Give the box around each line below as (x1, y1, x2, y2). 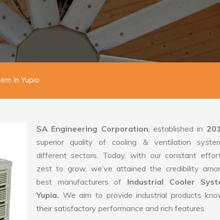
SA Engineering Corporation (36, 124, 148, 134)
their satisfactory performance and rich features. (36, 203, 206, 213)
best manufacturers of (36, 177, 127, 187)
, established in (148, 124, 207, 134)
